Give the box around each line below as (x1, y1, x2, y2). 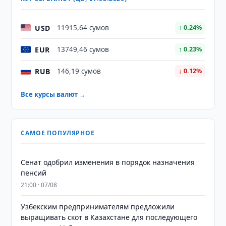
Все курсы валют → (21, 90, 86, 99)
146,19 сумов (57, 67, 101, 76)
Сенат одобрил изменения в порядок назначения (21, 157, 195, 167)
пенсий (21, 168, 47, 178)
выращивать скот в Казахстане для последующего (21, 212, 198, 222)
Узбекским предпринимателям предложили (21, 202, 175, 211)
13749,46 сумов (57, 45, 109, 54)
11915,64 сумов (57, 23, 109, 32)
